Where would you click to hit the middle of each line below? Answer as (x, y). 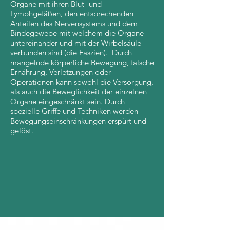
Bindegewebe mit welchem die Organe (77, 33)
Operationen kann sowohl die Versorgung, (82, 82)
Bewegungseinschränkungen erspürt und (78, 121)
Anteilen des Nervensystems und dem (74, 23)
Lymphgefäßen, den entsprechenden (72, 14)
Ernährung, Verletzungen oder (61, 72)
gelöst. (22, 131)
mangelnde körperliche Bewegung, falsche (82, 62)
